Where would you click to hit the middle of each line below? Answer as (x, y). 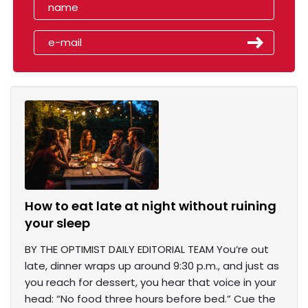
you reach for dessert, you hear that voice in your (151, 283)
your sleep (57, 223)
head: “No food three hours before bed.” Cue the (150, 299)
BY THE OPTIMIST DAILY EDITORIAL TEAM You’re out (147, 250)
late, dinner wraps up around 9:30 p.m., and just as (152, 266)
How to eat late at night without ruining (151, 206)
